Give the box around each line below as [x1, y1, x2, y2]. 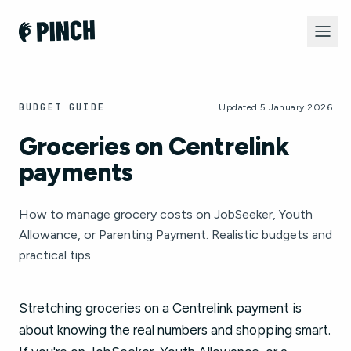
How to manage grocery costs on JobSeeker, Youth [19, 207, 313, 222]
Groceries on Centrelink [19, 132, 289, 161]
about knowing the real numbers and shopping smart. [19, 322, 331, 338]
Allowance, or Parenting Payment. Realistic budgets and [19, 227, 332, 242]
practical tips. [19, 248, 93, 262]
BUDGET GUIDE [19, 101, 105, 114]
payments [19, 157, 133, 187]
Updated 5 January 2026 [219, 102, 332, 113]
